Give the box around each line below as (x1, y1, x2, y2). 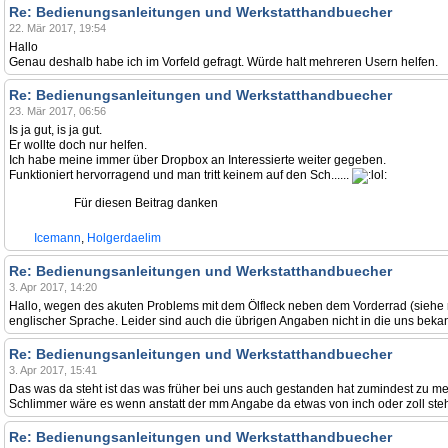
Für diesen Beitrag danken (74, 196, 218, 210)
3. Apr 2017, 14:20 (9, 281, 97, 293)
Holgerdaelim (87, 231, 161, 245)
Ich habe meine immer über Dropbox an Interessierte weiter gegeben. (9, 153, 386, 167)
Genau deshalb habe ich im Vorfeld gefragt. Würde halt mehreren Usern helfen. (9, 55, 438, 69)
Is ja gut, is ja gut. (9, 123, 102, 137)
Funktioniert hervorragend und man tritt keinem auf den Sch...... (9, 168, 352, 182)
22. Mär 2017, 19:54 (9, 22, 106, 34)
